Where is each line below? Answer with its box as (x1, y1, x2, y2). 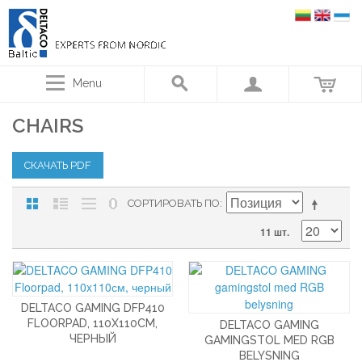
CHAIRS (12, 114, 83, 137)
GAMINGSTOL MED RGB (204, 334, 335, 347)
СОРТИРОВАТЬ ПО (128, 197, 220, 209)
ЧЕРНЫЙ (69, 332, 116, 345)
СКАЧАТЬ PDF (24, 159, 91, 171)
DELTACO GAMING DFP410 (20, 301, 165, 314)
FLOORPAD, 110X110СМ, (27, 317, 158, 330)
